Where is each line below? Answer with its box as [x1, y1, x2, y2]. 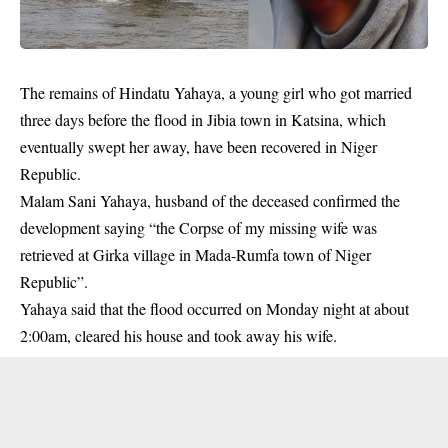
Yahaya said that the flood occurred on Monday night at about [20, 298, 409, 319]
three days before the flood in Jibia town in [20, 109, 291, 130]
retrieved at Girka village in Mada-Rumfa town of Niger [20, 244, 371, 265]
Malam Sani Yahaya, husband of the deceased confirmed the [20, 190, 400, 211]
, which [339, 109, 386, 130]
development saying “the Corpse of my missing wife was [20, 217, 377, 238]
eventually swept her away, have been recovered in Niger [20, 136, 377, 157]
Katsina [291, 109, 339, 130]
